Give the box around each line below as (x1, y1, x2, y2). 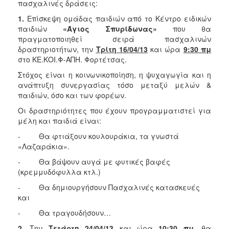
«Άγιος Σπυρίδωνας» (63, 23, 157, 34)
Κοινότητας (33, 54, 74, 64)
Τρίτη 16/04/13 (96, 43, 148, 54)
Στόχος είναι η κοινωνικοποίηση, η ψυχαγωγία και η (18, 69, 211, 80)
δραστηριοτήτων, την (18, 43, 96, 54)
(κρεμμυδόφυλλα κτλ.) (18, 166, 101, 177)
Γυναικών (33, 29, 67, 39)
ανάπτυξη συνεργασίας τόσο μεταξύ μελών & (18, 79, 211, 90)
